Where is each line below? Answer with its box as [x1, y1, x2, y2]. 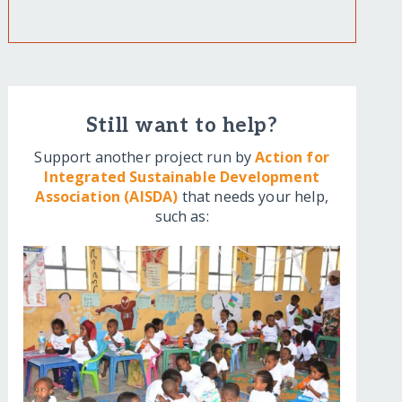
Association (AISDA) [35, 187, 179, 207]
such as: [154, 206, 209, 227]
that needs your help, [178, 187, 328, 207]
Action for [255, 147, 329, 168]
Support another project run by [34, 147, 256, 168]
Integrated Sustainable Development [44, 167, 319, 188]
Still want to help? [85, 114, 278, 139]
